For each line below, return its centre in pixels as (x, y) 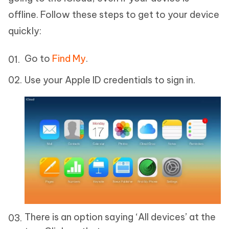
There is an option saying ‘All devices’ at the (120, 217)
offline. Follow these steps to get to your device (114, 15)
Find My (69, 59)
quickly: (25, 31)
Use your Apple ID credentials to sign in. (110, 80)
